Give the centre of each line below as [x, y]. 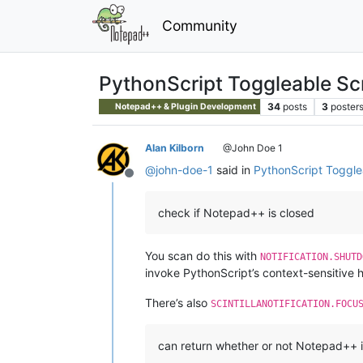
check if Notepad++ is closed [236, 212]
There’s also [178, 302]
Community [199, 25]
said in [233, 169]
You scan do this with [203, 255]
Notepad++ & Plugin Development [185, 106]
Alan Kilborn [175, 147]
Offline [148, 181]
